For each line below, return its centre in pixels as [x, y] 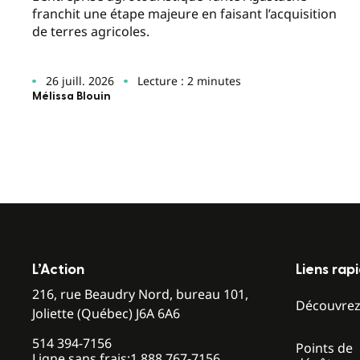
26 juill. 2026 [80, 80]
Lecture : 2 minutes [189, 80]
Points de [324, 348]
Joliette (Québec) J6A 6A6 [106, 313]
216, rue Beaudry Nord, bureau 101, [140, 294]
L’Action [58, 269]
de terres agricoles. [91, 32]
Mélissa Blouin [72, 96]
